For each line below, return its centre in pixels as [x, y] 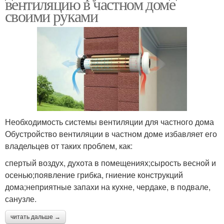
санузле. [21, 199]
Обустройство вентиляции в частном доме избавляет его [111, 134]
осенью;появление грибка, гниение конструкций [94, 175]
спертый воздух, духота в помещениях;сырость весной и [110, 163]
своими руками [51, 15]
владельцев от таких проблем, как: [69, 146]
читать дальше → [35, 217]
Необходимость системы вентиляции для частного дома [109, 122]
